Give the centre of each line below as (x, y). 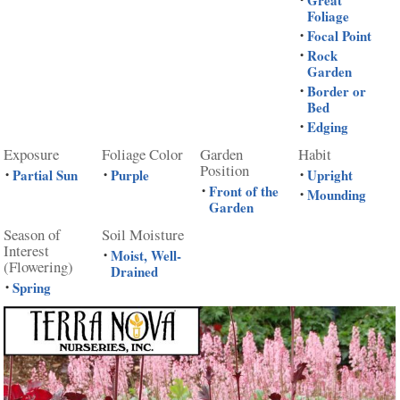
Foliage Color (143, 154)
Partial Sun (46, 175)
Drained (135, 272)
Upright (330, 175)
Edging (328, 127)
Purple (130, 175)
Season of (33, 234)
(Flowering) (39, 266)
